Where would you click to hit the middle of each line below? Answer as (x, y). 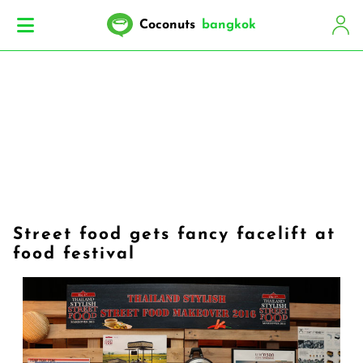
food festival (74, 254)
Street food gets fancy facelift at (174, 235)
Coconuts (167, 25)
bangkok (229, 25)
